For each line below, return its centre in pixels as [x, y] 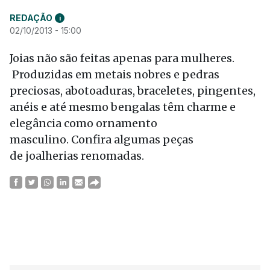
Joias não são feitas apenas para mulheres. [122, 58]
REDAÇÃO [31, 18]
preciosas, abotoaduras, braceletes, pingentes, [133, 91]
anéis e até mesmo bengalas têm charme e [123, 107]
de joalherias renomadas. [77, 156]
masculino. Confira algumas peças [102, 140]
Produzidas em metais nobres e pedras [115, 74]
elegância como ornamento [83, 123]
